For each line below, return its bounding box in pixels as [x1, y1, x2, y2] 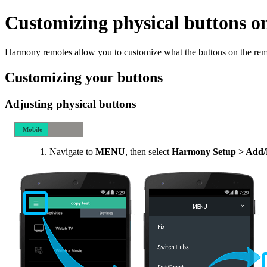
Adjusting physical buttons [5, 97, 136, 110]
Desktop [20, 141, 44, 149]
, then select [125, 147, 172, 157]
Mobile [22, 126, 42, 133]
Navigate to [49, 147, 95, 157]
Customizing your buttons [5, 69, 163, 85]
